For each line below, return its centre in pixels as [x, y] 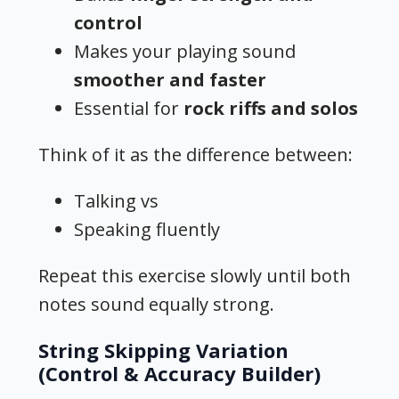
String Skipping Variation [164, 350]
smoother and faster [171, 80]
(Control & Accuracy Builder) [180, 374]
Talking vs [117, 201]
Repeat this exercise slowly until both [195, 276]
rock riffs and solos [271, 109]
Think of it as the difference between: [196, 155]
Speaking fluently [147, 230]
